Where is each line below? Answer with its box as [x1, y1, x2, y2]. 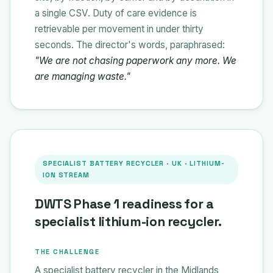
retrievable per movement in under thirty [35, 23, 204, 35]
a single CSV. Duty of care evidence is [35, 7, 197, 19]
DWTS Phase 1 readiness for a [35, 195, 214, 212]
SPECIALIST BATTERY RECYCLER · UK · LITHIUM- [43, 158, 225, 168]
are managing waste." [35, 70, 130, 82]
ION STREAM [43, 170, 90, 179]
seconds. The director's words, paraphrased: [35, 38, 225, 51]
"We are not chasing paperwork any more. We [35, 54, 236, 66]
